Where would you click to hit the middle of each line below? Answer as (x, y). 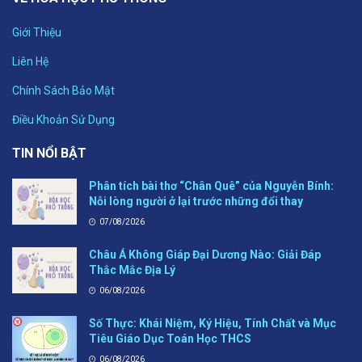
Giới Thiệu (37, 32)
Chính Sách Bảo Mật (63, 90)
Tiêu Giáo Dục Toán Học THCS (170, 338)
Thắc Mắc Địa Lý (132, 269)
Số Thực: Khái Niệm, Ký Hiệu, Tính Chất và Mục (213, 323)
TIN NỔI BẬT (49, 153)
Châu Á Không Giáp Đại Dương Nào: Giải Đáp (205, 254)
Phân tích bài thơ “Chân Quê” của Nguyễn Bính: (211, 185)
